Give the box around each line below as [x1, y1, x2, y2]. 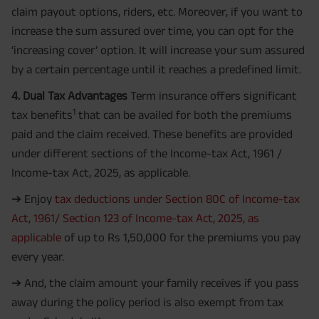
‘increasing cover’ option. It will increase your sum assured [11, 43, 305, 57]
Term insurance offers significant [127, 89, 297, 103]
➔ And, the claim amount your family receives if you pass [11, 276, 299, 290]
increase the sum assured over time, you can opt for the [11, 24, 293, 38]
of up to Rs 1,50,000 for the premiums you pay [61, 231, 300, 244]
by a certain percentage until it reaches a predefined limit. [11, 63, 301, 76]
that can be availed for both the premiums [75, 108, 292, 122]
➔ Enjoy [11, 192, 55, 206]
